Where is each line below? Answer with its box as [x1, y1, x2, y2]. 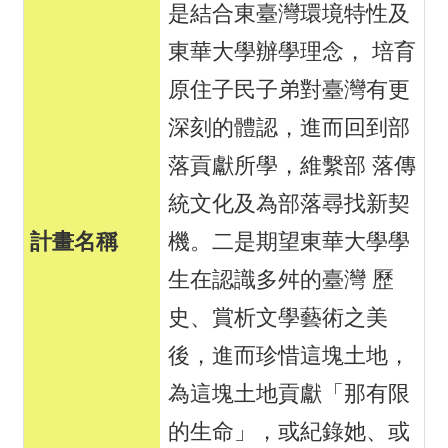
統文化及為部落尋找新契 [168, 191, 410, 217]
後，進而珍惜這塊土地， [168, 343, 410, 369]
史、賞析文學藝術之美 [168, 305, 388, 331]
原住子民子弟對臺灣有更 [168, 77, 410, 103]
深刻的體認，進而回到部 [168, 115, 410, 141]
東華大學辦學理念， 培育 [168, 39, 416, 65]
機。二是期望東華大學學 [168, 229, 410, 255]
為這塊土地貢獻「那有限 [168, 381, 410, 407]
